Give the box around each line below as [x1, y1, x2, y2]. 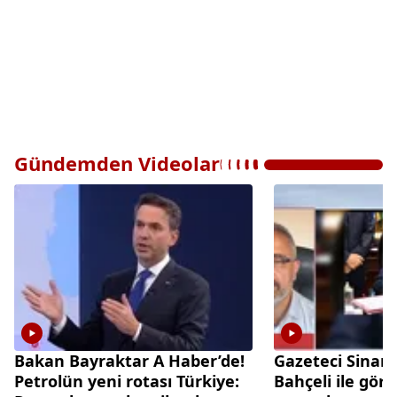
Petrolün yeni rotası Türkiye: [14, 370, 239, 393]
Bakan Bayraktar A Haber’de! [14, 350, 245, 372]
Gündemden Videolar [14, 149, 220, 176]
